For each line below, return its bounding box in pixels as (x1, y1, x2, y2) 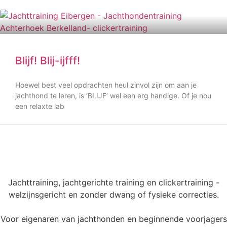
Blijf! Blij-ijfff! (15, 54, 80, 67)
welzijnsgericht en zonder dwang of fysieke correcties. (8, 190, 219, 200)
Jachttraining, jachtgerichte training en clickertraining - (8, 177, 219, 187)
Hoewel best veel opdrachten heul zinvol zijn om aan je (15, 81, 197, 89)
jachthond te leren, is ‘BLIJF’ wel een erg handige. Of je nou (15, 91, 211, 100)
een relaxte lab (15, 102, 64, 110)
